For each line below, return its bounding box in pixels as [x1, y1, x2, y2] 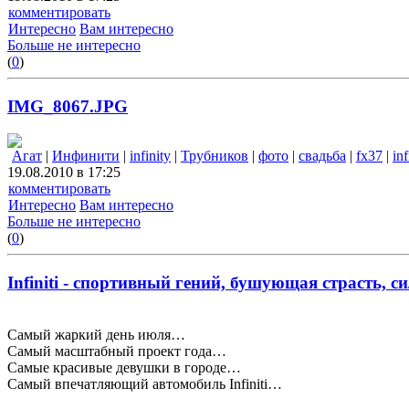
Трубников [181, 148, 248, 164]
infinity [130, 148, 171, 164]
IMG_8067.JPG [7, 96, 128, 116]
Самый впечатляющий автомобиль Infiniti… [7, 375, 282, 392]
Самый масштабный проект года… [7, 342, 226, 359]
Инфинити [52, 148, 120, 164]
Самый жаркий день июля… [7, 326, 185, 342]
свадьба [299, 148, 346, 164]
